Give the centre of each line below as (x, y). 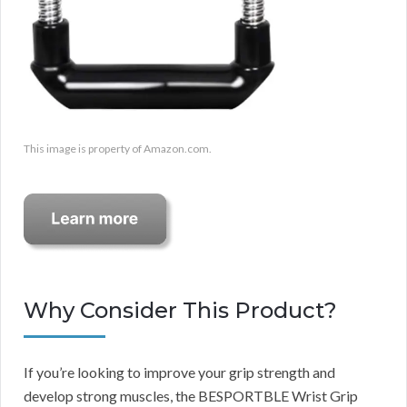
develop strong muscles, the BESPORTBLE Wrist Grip (191, 396)
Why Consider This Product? (180, 311)
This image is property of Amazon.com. (118, 149)
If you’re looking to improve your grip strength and (179, 372)
